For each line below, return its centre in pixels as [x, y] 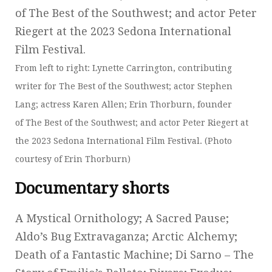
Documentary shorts [92, 188]
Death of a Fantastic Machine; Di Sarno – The [134, 254]
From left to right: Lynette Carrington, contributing [124, 68]
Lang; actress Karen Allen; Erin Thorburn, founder [124, 104]
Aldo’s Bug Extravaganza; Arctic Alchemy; [126, 236]
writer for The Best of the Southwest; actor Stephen [124, 86]
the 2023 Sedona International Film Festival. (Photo [124, 141]
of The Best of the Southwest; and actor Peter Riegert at [132, 122]
